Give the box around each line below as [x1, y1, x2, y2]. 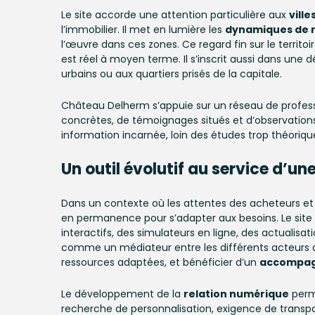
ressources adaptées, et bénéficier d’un [61, 255, 259, 269]
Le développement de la [61, 287, 184, 301]
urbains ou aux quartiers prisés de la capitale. [61, 67, 282, 81]
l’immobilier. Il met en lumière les [61, 22, 225, 37]
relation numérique [184, 287, 289, 301]
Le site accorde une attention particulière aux [61, 8, 289, 22]
